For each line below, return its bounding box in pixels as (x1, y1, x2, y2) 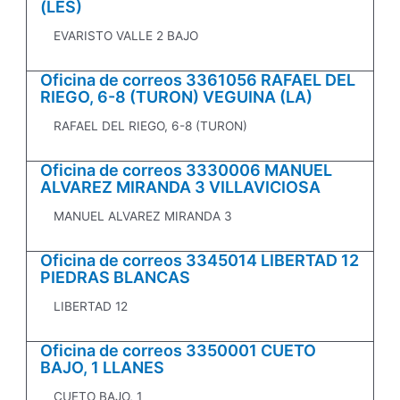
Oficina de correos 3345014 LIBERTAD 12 (40, 251, 360, 271)
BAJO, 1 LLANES (40, 358, 165, 378)
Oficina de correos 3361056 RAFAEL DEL (40, 71, 356, 90)
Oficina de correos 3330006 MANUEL (40, 161, 333, 180)
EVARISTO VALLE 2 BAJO (54, 29, 199, 44)
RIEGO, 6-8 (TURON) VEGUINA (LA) (40, 87, 313, 107)
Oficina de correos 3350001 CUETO (40, 341, 317, 361)
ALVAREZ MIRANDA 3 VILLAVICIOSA (40, 178, 321, 197)
